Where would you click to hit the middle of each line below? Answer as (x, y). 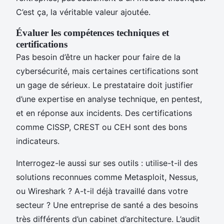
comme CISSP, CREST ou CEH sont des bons (101, 127)
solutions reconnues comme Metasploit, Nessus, (107, 177)
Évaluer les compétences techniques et (92, 32)
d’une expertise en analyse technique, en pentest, (109, 99)
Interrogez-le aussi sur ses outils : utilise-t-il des (107, 163)
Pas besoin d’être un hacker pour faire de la (98, 57)
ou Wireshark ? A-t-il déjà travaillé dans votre (102, 191)
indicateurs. (38, 141)
